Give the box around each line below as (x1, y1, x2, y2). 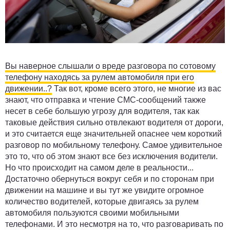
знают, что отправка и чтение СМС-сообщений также (5, 95, 206, 104)
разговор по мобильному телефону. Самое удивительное (5, 140, 222, 149)
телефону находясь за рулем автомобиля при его (5, 72, 194, 82)
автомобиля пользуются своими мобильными (5, 208, 179, 217)
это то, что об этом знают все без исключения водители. (5, 151, 218, 161)
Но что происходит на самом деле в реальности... (5, 163, 194, 172)
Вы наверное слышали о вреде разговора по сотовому (5, 61, 216, 70)
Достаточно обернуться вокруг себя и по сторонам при (5, 174, 214, 183)
